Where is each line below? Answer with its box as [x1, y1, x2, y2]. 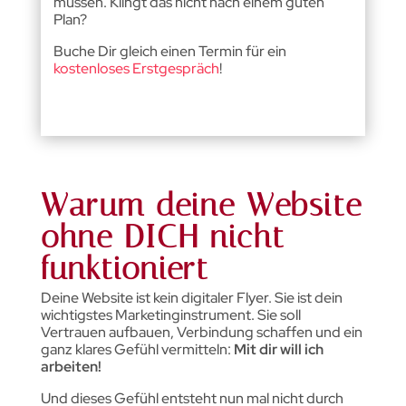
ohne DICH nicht [40, 217, 285, 256]
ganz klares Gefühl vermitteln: [40, 339, 234, 359]
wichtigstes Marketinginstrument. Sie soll [40, 304, 301, 324]
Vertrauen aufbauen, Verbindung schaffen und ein [40, 322, 362, 342]
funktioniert [40, 249, 209, 287]
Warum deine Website [40, 186, 362, 224]
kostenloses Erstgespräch [53, 58, 219, 78]
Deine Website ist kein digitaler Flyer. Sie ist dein [40, 287, 343, 307]
